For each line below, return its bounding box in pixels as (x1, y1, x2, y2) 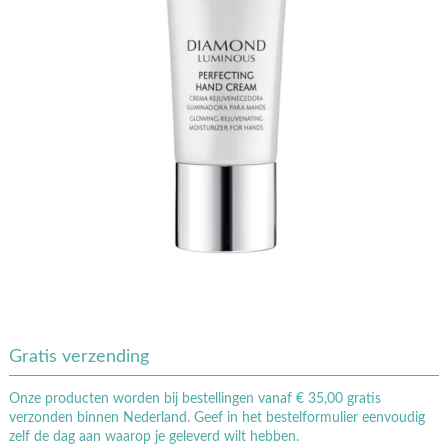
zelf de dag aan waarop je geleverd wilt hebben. (8, 429, 299, 444)
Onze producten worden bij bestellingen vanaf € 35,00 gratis (8, 391, 381, 406)
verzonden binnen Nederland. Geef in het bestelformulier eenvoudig (8, 410, 425, 425)
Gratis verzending (8, 347, 149, 366)
